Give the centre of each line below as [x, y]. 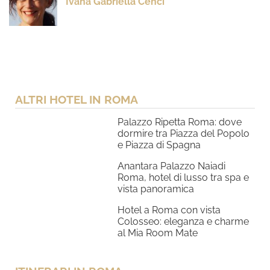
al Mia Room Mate [158, 233]
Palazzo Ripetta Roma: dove [180, 122]
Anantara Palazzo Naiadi [171, 166]
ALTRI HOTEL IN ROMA [77, 100]
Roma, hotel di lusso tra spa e [183, 178]
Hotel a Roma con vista [169, 210]
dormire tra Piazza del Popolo [184, 134]
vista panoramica [156, 189]
